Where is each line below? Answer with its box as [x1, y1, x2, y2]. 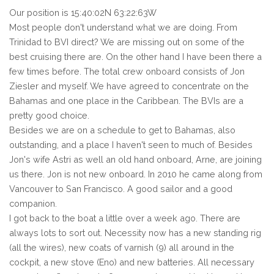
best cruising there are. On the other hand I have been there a [9, 51, 262, 62]
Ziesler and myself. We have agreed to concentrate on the [9, 80, 249, 91]
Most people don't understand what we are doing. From [9, 21, 237, 32]
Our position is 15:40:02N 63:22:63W [9, 7, 157, 18]
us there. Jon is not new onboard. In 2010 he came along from [9, 168, 262, 179]
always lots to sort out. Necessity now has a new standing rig [9, 227, 261, 238]
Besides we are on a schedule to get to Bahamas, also [9, 124, 235, 135]
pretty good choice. [9, 109, 89, 120]
